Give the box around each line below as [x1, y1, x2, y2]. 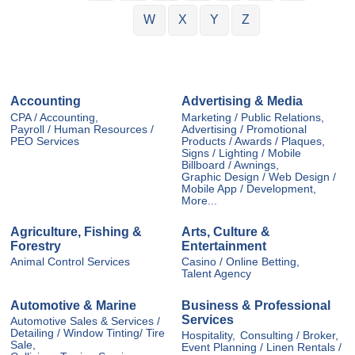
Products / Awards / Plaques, [181, 135, 325, 147]
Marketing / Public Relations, [181, 111, 324, 124]
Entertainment [181, 239, 266, 254]
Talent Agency [181, 268, 251, 281]
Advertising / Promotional [181, 123, 307, 136]
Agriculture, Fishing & [10, 225, 142, 239]
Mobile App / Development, [181, 182, 316, 195]
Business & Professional [181, 298, 330, 312]
